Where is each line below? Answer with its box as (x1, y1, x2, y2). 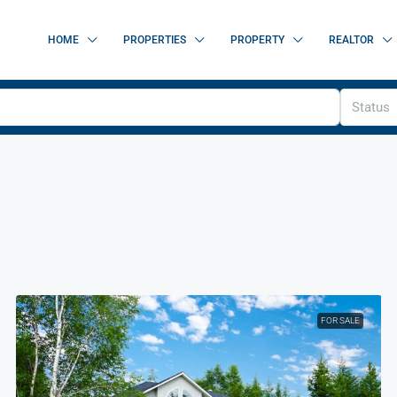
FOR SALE (321, 315, 361, 325)
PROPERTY (230, 34, 284, 46)
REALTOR (329, 34, 374, 46)
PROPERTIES (123, 34, 186, 46)
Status (352, 99, 391, 115)
